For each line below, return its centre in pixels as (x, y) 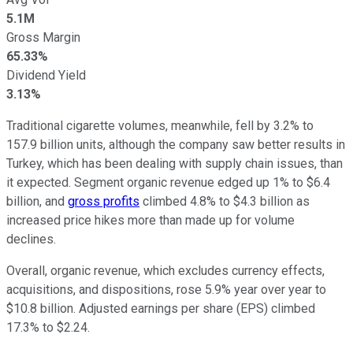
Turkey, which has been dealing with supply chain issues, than (175, 163)
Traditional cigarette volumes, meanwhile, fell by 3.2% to (160, 125)
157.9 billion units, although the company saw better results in (176, 144)
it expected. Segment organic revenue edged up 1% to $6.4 (168, 182)
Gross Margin (43, 37)
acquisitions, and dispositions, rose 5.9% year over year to (166, 289)
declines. (31, 239)
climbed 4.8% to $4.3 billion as (225, 201)
